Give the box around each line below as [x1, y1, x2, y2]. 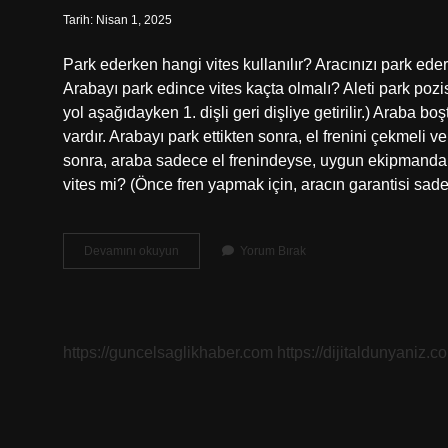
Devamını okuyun [84, 244, 179, 258]
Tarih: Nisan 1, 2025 [63, 13, 172, 27]
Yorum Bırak [240, 244, 306, 258]
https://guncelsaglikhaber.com [63, 344, 273, 361]
